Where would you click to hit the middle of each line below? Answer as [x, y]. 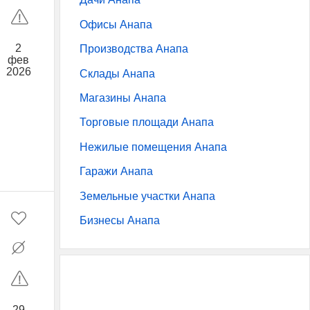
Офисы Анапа [116, 24]
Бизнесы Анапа [120, 221]
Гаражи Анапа [116, 172]
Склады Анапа [117, 73]
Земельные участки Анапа [147, 196]
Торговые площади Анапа [147, 122]
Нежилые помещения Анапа [153, 147]
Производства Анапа [134, 49]
